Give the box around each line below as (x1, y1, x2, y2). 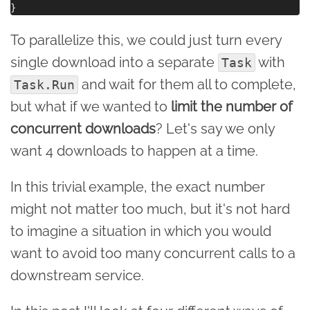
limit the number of (171, 98, 293, 115)
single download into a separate (10, 53, 218, 71)
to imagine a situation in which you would (10, 222, 271, 239)
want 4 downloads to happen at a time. (10, 142, 258, 159)
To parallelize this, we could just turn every (10, 31, 282, 48)
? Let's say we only (156, 120, 275, 137)
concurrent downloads (10, 120, 156, 137)
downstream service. (10, 266, 144, 284)
